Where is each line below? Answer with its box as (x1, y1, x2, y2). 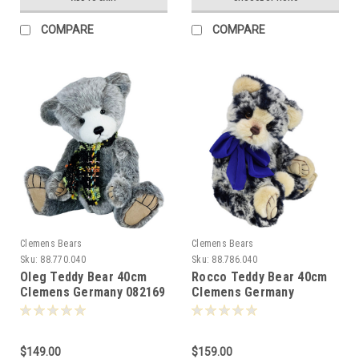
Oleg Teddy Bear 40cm (20, 268, 147, 284)
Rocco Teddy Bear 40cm (192, 268, 328, 284)
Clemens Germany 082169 (20, 284, 166, 300)
